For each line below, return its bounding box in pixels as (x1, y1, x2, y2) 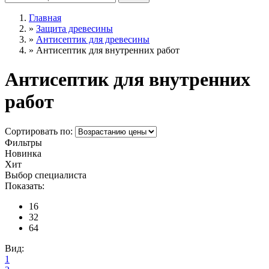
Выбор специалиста (5, 169, 86, 180)
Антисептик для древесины (36, 34, 150, 44)
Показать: (5, 180, 44, 191)
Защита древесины (36, 23, 113, 34)
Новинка (5, 148, 41, 159)
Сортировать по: (5, 125, 75, 136)
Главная (29, 12, 61, 23)
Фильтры (5, 137, 42, 148)
